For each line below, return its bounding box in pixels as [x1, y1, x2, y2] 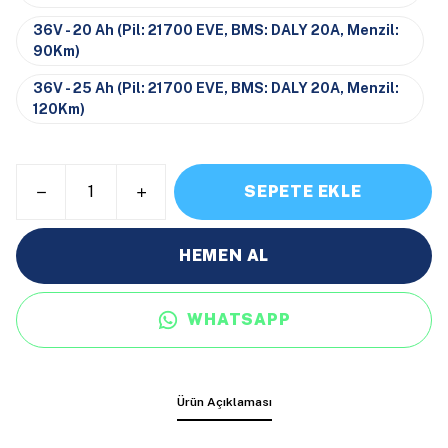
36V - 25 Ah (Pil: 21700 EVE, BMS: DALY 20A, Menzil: [33, 80, 399, 96]
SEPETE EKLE [244, 182, 362, 201]
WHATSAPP [187, 310, 291, 329]
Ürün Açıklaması [176, 395, 272, 409]
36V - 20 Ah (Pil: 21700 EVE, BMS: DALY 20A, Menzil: [33, 22, 399, 38]
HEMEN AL [178, 246, 270, 265]
